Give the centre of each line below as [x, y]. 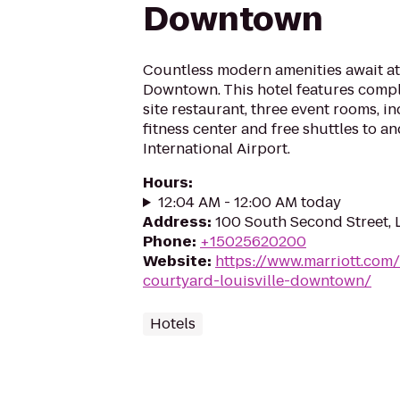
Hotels [173, 324]
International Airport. [217, 149]
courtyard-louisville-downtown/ [257, 281]
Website [175, 261]
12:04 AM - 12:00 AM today [249, 202]
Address [175, 222]
